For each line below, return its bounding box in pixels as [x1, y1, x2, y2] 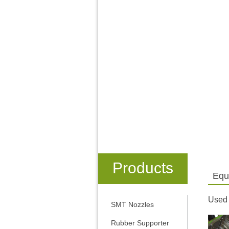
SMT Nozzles [111, 200, 154, 209]
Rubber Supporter [111, 219, 169, 227]
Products [112, 159, 173, 176]
